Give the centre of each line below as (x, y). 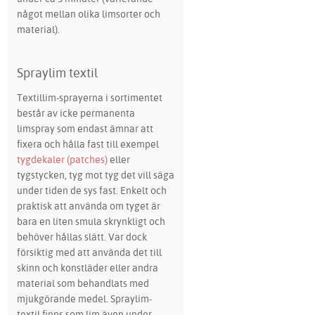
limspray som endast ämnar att (85, 128)
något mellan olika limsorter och (88, 13)
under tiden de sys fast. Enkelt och (91, 190)
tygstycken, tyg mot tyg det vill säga (95, 174)
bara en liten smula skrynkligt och (91, 221)
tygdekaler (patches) (62, 159)
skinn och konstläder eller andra (87, 267)
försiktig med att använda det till (89, 252)
